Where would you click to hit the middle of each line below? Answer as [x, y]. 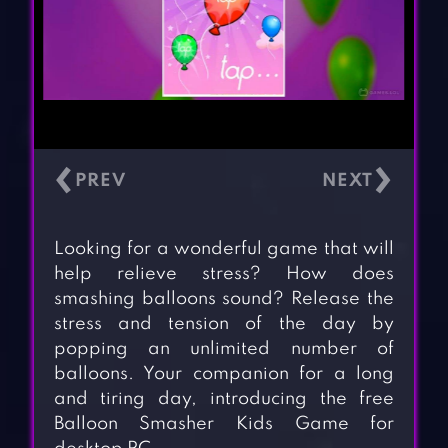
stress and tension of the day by [224, 324]
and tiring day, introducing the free [224, 399]
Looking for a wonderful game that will [224, 249]
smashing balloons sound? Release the [224, 299]
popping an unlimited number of [224, 349]
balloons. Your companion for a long [224, 374]
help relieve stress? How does [224, 274]
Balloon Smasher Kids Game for [224, 424]
